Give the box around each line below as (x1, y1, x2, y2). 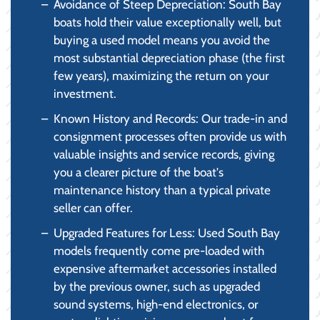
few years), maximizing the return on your (54, 68, 269, 83)
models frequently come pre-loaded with (54, 243, 264, 258)
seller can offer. (54, 200, 133, 215)
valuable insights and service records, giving (54, 146, 274, 161)
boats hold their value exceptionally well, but (54, 14, 281, 29)
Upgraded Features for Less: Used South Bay (54, 225, 280, 240)
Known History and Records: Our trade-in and (54, 111, 287, 126)
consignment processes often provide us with (54, 129, 286, 144)
